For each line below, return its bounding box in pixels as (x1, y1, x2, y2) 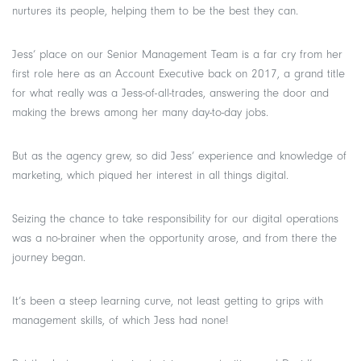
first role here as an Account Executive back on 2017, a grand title (12, 66, 345, 81)
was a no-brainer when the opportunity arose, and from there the (12, 230, 337, 245)
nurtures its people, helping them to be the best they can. (12, 3, 298, 18)
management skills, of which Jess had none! (12, 313, 229, 327)
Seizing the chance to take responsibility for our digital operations (12, 211, 338, 226)
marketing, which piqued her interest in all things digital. (12, 168, 288, 182)
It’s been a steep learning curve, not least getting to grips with (12, 293, 323, 308)
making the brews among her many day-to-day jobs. (12, 105, 268, 119)
